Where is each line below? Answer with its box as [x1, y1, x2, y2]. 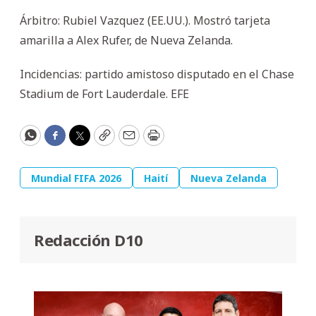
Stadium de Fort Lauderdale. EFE [20, 85, 189, 102]
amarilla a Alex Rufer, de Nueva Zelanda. [20, 32, 233, 48]
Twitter [78, 133, 125, 150]
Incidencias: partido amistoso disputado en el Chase [20, 66, 294, 82]
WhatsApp [29, 133, 94, 150]
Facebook [54, 133, 113, 150]
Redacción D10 [34, 229, 143, 250]
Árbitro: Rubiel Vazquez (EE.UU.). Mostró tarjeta [20, 12, 270, 28]
